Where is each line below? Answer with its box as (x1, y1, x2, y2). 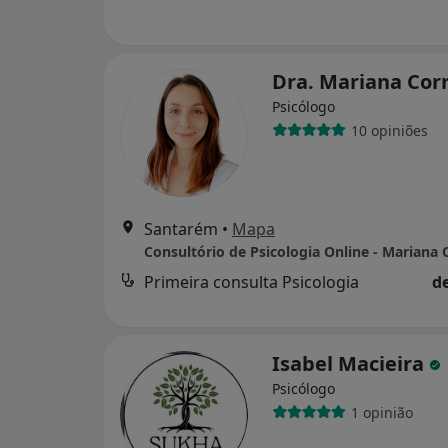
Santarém (144, 218, 218, 240)
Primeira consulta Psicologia (144, 271, 359, 293)
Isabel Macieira (272, 350, 429, 377)
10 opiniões (350, 120, 428, 140)
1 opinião (350, 402, 413, 422)
